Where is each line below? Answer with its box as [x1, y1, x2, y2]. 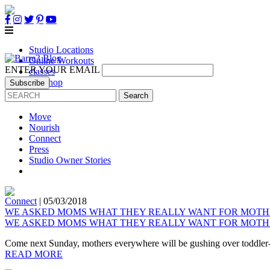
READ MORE [5, 249, 63, 259]
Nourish [29, 122, 60, 133]
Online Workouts [29, 55, 94, 66]
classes [29, 66, 55, 77]
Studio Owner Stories [29, 155, 111, 165]
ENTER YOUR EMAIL [5, 64, 99, 75]
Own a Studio [29, 88, 82, 98]
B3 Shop [29, 77, 63, 87]
